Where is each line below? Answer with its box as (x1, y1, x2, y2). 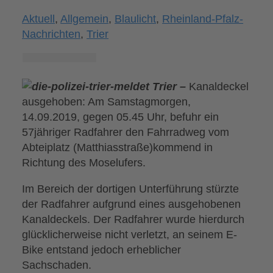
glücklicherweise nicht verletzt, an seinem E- (22, 228, 238, 241)
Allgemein (60, 12, 109, 26)
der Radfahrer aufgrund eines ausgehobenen (22, 197, 241, 211)
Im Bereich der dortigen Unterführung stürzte (22, 182, 239, 196)
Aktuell (22, 12, 55, 26)
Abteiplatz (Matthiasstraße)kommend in (22, 141, 213, 154)
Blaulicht (115, 12, 157, 26)
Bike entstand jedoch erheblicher (22, 243, 182, 257)
